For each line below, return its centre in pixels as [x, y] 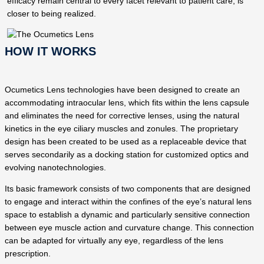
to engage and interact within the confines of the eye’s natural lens [128, 202]
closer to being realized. [52, 14]
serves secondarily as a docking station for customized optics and [127, 155]
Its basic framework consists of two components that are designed [128, 189]
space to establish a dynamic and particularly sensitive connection [127, 214]
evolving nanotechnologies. [55, 168]
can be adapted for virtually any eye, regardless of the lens [114, 240]
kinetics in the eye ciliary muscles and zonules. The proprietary [121, 129]
